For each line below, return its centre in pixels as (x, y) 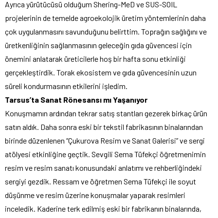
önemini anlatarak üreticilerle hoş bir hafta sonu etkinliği (95, 58)
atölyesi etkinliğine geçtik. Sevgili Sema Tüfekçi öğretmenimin (105, 154)
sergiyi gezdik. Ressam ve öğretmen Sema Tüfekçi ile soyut (100, 181)
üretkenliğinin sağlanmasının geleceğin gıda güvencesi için (98, 45)
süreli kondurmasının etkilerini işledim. (66, 86)
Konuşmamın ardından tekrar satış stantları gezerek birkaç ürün (106, 113)
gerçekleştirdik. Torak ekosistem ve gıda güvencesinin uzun (101, 72)
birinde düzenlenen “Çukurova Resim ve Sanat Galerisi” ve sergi (105, 140)
